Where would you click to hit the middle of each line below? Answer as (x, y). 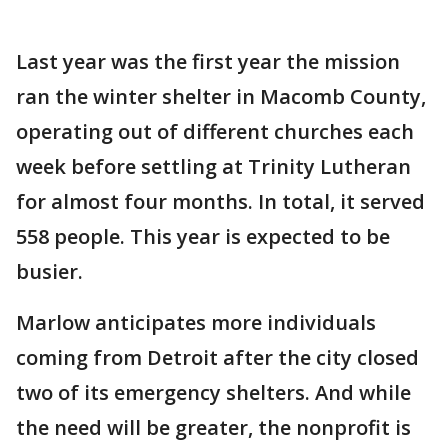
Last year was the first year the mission (208, 61)
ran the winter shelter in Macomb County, (221, 96)
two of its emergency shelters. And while (213, 392)
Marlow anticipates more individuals (196, 322)
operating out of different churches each (215, 131)
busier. (52, 271)
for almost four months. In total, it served (220, 201)
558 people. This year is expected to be (203, 236)
